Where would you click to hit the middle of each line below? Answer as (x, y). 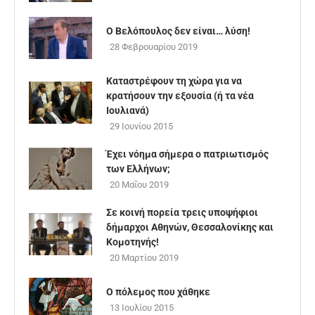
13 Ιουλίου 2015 (142, 308)
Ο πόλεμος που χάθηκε (158, 292)
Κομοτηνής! (133, 242)
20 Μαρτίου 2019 (144, 258)
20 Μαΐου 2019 (139, 185)
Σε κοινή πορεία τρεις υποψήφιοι (182, 212)
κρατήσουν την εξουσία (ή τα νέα (180, 96)
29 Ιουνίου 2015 (141, 126)
